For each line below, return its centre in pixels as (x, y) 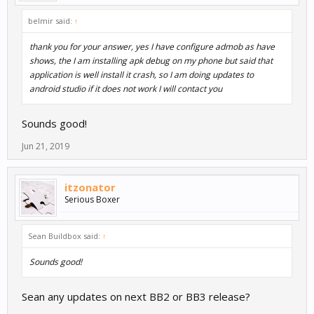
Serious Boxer (92, 200)
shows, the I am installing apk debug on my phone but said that (151, 61)
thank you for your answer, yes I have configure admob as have (152, 47)
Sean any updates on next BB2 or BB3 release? (136, 297)
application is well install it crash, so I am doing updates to (142, 75)
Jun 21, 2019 (46, 146)
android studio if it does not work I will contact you (126, 89)
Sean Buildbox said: (65, 236)
